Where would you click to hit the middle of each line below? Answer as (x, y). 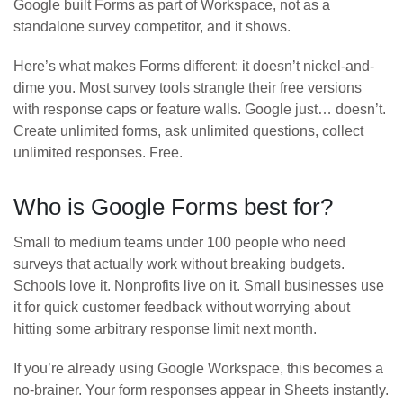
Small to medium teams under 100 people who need (179, 243)
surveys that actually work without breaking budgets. (179, 264)
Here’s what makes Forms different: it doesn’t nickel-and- (194, 67)
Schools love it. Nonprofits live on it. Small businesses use (199, 286)
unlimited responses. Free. (98, 153)
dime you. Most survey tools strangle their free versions (188, 88)
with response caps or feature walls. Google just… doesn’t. (200, 110)
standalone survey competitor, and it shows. (152, 27)
